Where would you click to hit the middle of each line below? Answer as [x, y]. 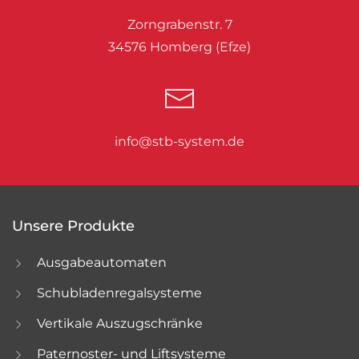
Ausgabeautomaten [102, 262]
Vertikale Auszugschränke [120, 323]
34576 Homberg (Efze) [179, 46]
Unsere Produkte [73, 226]
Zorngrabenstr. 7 [179, 24]
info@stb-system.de [179, 141]
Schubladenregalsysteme [119, 292]
